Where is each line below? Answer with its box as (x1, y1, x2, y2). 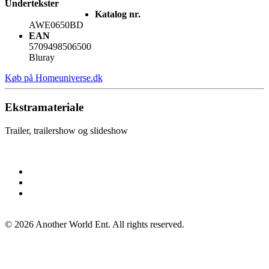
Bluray (29, 52, 55, 63)
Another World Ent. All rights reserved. (34, 219, 184, 229)
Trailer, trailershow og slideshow (5, 125, 128, 136)
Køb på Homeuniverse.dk (5, 73, 103, 83)
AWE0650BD (29, 20, 83, 31)
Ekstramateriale (5, 101, 83, 114)
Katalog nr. (95, 9, 141, 20)
